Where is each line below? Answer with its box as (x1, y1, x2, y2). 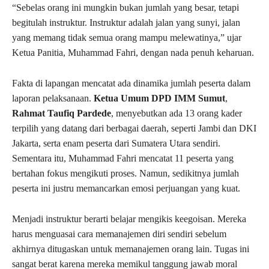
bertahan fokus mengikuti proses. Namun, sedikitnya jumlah (12, 168, 239, 178)
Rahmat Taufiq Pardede (12, 107, 111, 118)
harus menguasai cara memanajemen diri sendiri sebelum (12, 228, 226, 239)
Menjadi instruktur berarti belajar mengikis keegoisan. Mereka (12, 213, 246, 224)
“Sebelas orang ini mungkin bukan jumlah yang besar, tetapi (12, 2, 239, 13)
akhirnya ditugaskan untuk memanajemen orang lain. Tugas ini (12, 243, 249, 254)
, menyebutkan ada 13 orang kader (111, 107, 242, 118)
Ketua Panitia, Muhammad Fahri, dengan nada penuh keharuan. (12, 47, 254, 58)
